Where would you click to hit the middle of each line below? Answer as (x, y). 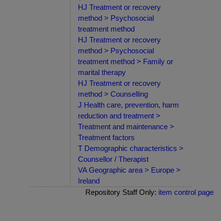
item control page (186, 192)
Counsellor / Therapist (113, 159)
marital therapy (102, 72)
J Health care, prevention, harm (129, 105)
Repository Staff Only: (122, 192)
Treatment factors (106, 137)
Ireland (89, 181)
